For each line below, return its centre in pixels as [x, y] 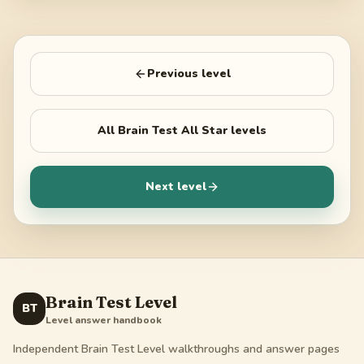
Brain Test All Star [173, 130]
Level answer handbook [104, 320]
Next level [175, 186]
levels [247, 130]
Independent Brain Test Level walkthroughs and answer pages [176, 349]
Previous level [188, 73]
